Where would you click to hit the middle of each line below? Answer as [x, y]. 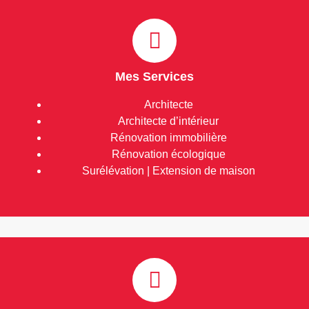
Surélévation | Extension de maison [168, 171]
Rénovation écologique [168, 154]
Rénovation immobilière [168, 138]
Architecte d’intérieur [168, 121]
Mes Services [154, 77]
